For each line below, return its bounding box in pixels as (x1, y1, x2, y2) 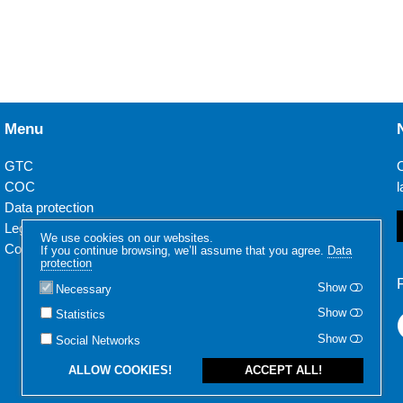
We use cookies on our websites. (40, 232, 213, 246)
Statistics (55, 309, 105, 322)
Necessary (55, 282, 112, 296)
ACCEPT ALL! (244, 364, 322, 378)
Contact (4, 240, 51, 256)
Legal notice (4, 219, 76, 236)
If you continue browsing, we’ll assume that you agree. (40, 245, 327, 258)
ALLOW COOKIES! (68, 364, 172, 378)
